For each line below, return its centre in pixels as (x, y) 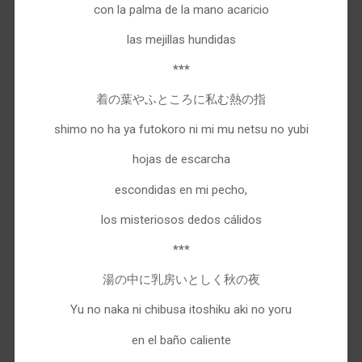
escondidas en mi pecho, (181, 189)
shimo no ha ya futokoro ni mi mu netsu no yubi (181, 130)
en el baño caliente (181, 340)
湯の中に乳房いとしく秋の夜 (181, 280)
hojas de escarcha (181, 160)
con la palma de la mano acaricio (181, 9)
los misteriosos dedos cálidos (181, 219)
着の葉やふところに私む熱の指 (181, 100)
